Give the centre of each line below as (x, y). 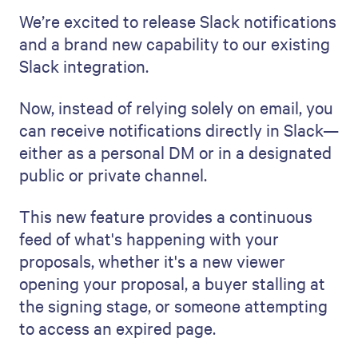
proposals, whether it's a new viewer (152, 261)
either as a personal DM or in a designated (175, 152)
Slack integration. (84, 66)
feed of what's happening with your (149, 238)
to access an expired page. (117, 328)
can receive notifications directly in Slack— (179, 129)
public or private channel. (113, 174)
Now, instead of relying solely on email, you (176, 107)
